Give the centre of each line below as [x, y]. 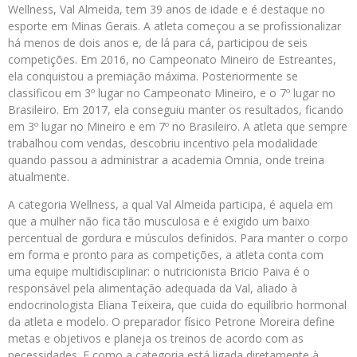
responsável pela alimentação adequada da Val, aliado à [153, 288]
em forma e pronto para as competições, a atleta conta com [166, 255]
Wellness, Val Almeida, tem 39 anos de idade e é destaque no [167, 9]
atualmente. [39, 177]
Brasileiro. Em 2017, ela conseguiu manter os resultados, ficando [176, 110]
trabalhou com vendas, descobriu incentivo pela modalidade [163, 143]
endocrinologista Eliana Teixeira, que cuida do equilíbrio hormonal [177, 305]
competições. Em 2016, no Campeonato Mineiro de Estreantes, [172, 59]
